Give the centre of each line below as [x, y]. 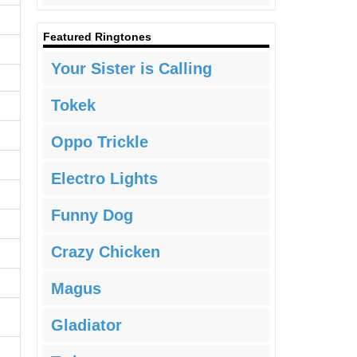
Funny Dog [92, 216]
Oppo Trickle [100, 142]
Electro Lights [104, 179]
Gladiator [86, 326]
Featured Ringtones [97, 37]
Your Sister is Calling [131, 69]
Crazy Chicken [106, 252]
